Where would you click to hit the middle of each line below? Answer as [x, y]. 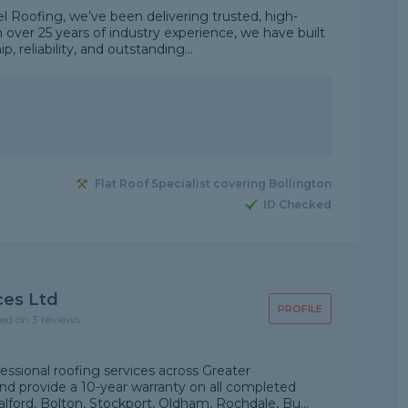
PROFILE [300, 309]
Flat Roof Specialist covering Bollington [213, 184]
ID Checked [297, 205]
